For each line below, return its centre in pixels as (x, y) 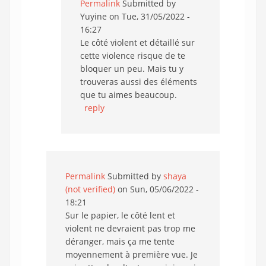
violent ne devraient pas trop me (130, 228)
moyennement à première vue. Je (132, 254)
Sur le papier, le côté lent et (120, 215)
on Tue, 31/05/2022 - (148, 16)
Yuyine (94, 16)
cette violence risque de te (133, 56)
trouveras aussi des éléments (139, 82)
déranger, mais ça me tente (120, 241)
